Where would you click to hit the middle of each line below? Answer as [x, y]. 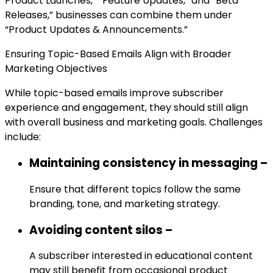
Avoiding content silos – [101, 230]
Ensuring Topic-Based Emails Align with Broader [118, 54]
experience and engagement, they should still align [126, 108]
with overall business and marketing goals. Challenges [134, 122]
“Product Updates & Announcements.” [96, 30]
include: [23, 137]
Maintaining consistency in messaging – [148, 163]
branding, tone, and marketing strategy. [125, 204]
